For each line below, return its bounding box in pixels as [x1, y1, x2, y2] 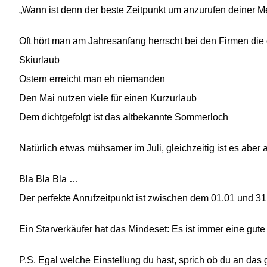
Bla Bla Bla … [19, 174, 79, 185]
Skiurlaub [19, 55, 60, 66]
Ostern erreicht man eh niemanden [19, 74, 165, 85]
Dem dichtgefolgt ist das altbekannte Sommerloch [19, 112, 228, 123]
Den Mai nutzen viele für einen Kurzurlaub [19, 93, 197, 104]
